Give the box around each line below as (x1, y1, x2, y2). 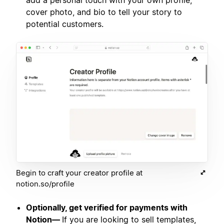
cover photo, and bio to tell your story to (26, 7, 182, 17)
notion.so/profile (16, 178, 74, 188)
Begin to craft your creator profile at (16, 167, 142, 177)
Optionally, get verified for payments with (26, 202, 187, 212)
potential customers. (26, 19, 103, 29)
